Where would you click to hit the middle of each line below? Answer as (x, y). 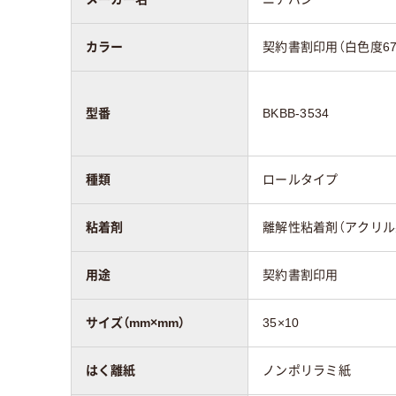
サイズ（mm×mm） (135, 322)
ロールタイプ (301, 179)
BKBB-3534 (296, 113)
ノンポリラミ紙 (307, 370)
